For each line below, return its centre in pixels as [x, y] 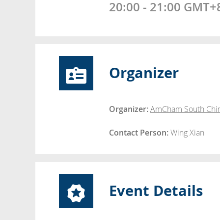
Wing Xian [187, 133]
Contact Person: [140, 133]
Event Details [156, 191]
